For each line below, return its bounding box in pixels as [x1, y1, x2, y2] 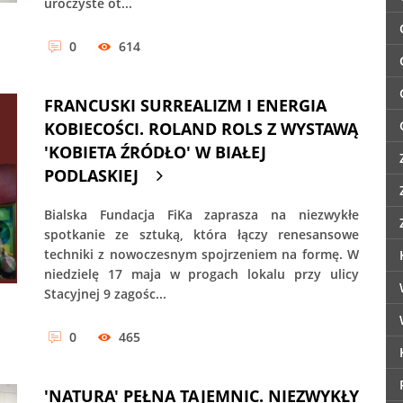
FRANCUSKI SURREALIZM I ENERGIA [44, 94, 327, 117]
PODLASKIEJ [44, 165, 139, 187]
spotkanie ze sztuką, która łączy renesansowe [44, 226, 359, 244]
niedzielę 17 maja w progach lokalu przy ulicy [44, 265, 359, 283]
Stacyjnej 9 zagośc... [44, 285, 166, 303]
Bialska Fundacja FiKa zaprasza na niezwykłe [44, 206, 359, 224]
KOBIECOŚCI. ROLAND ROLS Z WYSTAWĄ [44, 118, 358, 140]
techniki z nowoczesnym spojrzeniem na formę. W [44, 246, 359, 264]
